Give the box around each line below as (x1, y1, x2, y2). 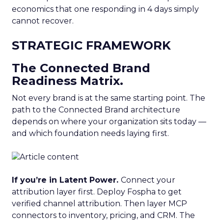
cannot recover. (12, 16, 74, 26)
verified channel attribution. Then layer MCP (12, 199, 187, 209)
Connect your (121, 175, 175, 185)
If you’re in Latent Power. (12, 175, 121, 185)
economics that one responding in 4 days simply (12, 4, 199, 14)
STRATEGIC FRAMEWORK (12, 38, 171, 53)
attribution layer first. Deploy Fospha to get (12, 187, 182, 197)
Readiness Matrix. (12, 73, 123, 88)
